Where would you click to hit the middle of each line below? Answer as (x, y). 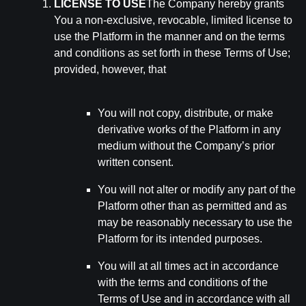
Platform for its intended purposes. (180, 239)
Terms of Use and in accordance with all (194, 299)
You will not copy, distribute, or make (185, 113)
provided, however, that (110, 69)
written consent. (136, 162)
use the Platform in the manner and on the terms (169, 37)
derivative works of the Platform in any (189, 129)
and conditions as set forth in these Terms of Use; (172, 53)
